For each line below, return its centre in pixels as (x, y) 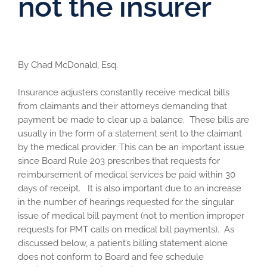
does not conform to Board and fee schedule (111, 257)
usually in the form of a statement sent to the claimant (130, 134)
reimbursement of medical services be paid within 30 (127, 175)
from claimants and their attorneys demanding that (122, 106)
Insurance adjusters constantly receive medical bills (124, 93)
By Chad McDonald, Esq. (68, 65)
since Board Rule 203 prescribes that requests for (119, 161)
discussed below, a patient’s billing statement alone (123, 243)
